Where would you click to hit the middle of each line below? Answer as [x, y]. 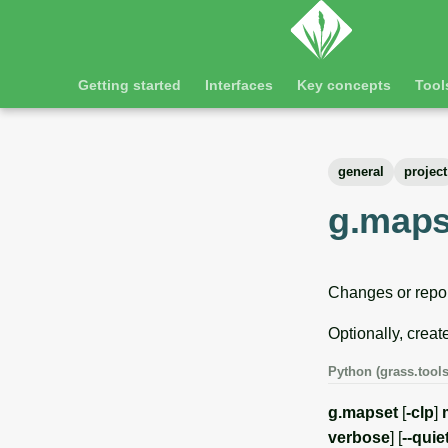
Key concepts [344, 85]
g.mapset [363, 412]
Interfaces [239, 85]
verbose [359, 437]
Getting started [129, 85]
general [361, 171]
